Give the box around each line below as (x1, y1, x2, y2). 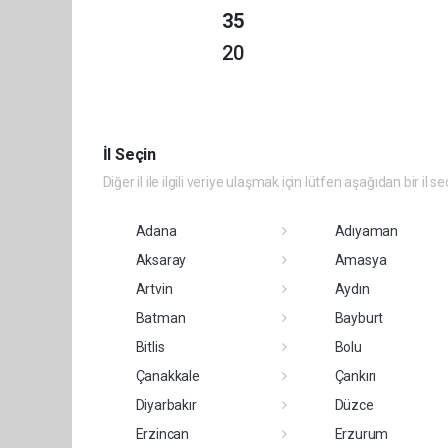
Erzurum (334, 425, 389, 442)
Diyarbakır (135, 396, 197, 413)
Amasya (334, 251, 387, 268)
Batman (135, 309, 186, 326)
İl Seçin (102, 144, 156, 164)
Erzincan (135, 425, 189, 442)
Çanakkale (135, 367, 200, 384)
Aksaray (135, 251, 187, 268)
